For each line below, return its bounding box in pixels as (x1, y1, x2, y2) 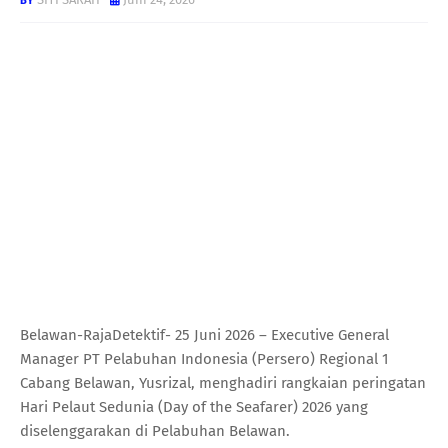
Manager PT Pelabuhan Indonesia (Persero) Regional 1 (20, 349, 389, 368)
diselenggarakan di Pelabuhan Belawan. (20, 421, 290, 440)
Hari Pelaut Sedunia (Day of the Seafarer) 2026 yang (20, 397, 368, 416)
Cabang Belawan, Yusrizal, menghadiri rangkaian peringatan (20, 373, 426, 392)
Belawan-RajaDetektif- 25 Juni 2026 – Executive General (20, 325, 389, 344)
